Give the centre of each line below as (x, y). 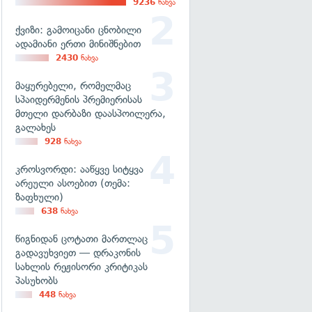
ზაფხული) (39, 197)
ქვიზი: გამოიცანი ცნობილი (78, 30)
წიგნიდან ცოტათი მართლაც (81, 239)
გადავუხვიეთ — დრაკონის (78, 253)
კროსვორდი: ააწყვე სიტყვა (79, 169)
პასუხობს (37, 281)
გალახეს (36, 127)
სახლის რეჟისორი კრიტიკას (81, 267)
